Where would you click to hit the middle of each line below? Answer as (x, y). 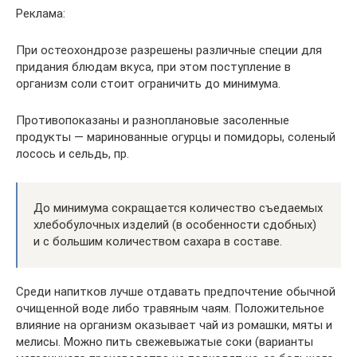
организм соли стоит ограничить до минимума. (148, 84)
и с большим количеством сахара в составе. (158, 241)
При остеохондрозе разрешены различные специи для (169, 50)
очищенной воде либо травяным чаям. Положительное (170, 308)
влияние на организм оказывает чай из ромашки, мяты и (174, 325)
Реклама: (41, 14)
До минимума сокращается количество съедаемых (178, 208)
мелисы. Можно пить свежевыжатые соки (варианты (165, 342)
